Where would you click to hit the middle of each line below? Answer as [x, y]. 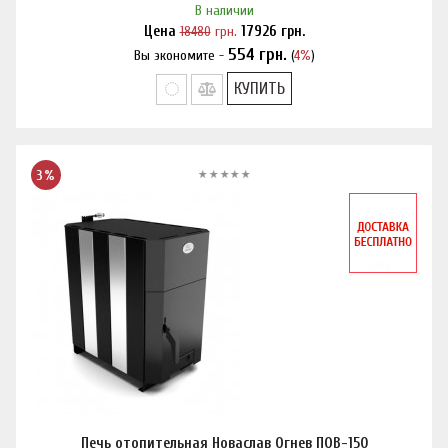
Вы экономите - [180, 55]
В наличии [224, 10]
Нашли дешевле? [224, 56]
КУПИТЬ [259, 88]
